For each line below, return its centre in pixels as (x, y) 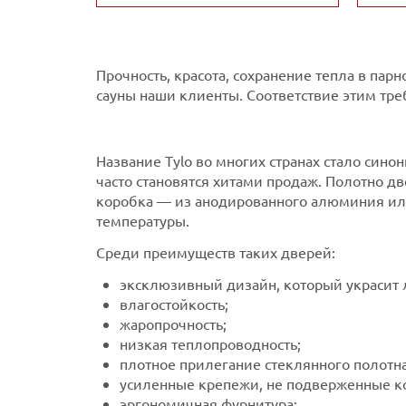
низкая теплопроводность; (210, 343)
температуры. (143, 220)
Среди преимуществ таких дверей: (216, 251)
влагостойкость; (174, 303)
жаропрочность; (173, 323)
